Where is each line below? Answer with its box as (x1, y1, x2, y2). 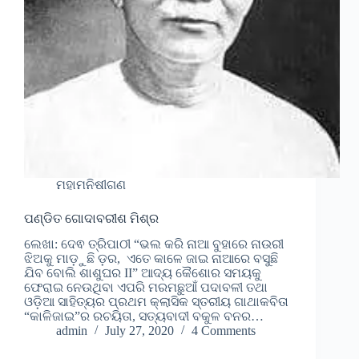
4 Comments (192, 324, 256, 338)
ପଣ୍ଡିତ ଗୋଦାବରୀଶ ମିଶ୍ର (24, 211, 159, 225)
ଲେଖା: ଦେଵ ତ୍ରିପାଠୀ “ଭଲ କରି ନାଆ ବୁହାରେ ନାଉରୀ (24, 237, 287, 252)
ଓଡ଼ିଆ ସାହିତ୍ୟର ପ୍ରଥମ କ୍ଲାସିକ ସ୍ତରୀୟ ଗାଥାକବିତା (24, 295, 288, 309)
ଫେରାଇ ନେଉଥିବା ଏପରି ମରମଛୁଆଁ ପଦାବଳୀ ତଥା (24, 280, 268, 295)
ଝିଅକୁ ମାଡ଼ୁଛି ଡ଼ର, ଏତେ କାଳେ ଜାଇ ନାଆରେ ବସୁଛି (24, 252, 278, 266)
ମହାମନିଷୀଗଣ (56, 177, 126, 192)
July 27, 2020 (105, 324, 174, 338)
